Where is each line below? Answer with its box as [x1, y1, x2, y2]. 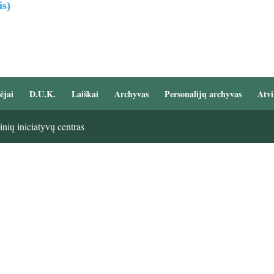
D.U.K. [29, 87, 56, 101]
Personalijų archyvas [164, 87, 242, 101]
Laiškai [71, 87, 98, 101]
